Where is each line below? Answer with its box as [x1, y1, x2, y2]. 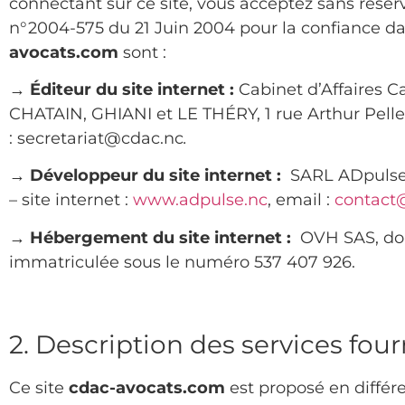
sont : [118, 42, 166, 62]
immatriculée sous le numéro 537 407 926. [9, 251, 355, 272]
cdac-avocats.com [69, 377, 225, 398]
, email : [268, 190, 334, 211]
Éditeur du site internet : [30, 79, 234, 99]
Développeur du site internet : [30, 165, 286, 186]
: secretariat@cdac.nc [9, 127, 184, 148]
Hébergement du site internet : [30, 227, 296, 248]
